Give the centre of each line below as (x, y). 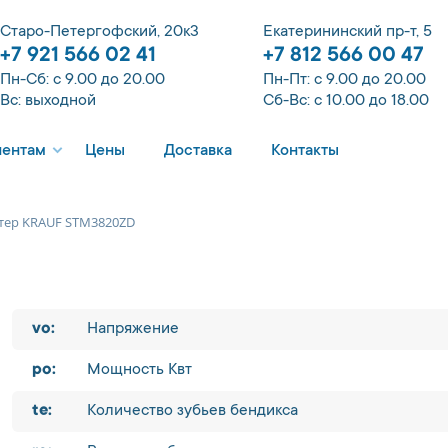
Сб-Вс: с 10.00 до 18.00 (346, 101)
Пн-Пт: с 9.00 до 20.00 (344, 80)
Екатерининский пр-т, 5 (347, 32)
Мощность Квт (139, 370)
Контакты (305, 151)
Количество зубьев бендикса (192, 411)
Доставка (198, 151)
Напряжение (133, 329)
